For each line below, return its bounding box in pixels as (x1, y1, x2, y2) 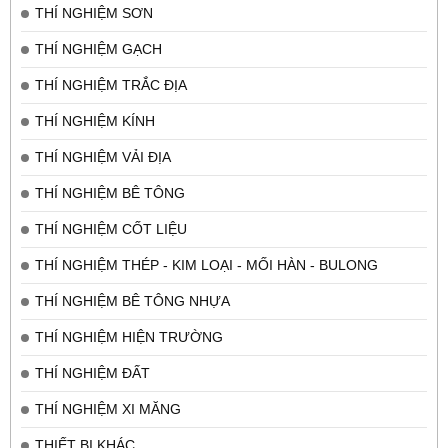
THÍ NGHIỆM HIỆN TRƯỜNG (35, 329, 223, 346)
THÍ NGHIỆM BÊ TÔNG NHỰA (35, 293, 230, 310)
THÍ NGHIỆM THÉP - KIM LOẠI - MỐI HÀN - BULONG (35, 257, 378, 274)
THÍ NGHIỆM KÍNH (35, 113, 155, 130)
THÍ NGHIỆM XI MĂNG (35, 401, 181, 418)
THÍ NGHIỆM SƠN (35, 5, 153, 22)
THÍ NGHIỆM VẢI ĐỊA (35, 149, 171, 166)
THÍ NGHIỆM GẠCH (35, 41, 162, 58)
